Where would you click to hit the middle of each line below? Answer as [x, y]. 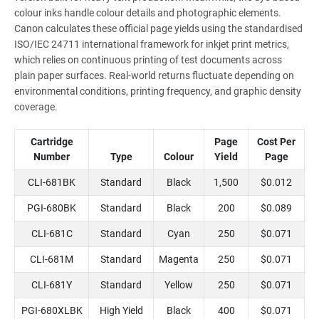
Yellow [179, 285]
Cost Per [276, 142]
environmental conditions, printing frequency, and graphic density [158, 91]
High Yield [121, 311]
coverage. [36, 107]
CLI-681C [52, 234]
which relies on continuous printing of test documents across [148, 60]
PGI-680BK [52, 208]
